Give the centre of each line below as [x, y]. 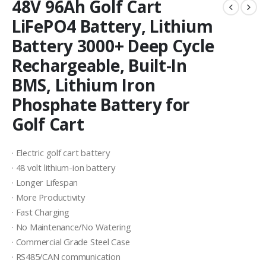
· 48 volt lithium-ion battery [64, 167]
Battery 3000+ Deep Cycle [113, 46]
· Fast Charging [41, 212]
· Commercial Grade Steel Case [71, 241]
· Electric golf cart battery [61, 152]
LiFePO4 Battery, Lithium [113, 26]
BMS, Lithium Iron [84, 85]
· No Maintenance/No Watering [72, 227]
